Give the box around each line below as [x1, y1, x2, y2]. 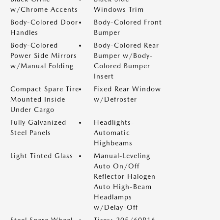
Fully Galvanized [10, 118, 66, 126]
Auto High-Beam [94, 183, 152, 191]
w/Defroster [94, 95, 137, 103]
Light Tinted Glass [10, 152, 73, 160]
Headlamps [94, 193, 132, 201]
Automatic [94, 129, 130, 137]
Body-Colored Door [10, 18, 78, 26]
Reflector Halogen [94, 172, 156, 180]
